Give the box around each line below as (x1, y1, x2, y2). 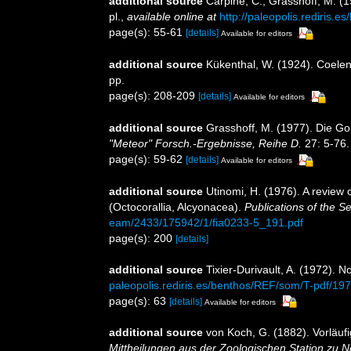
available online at (127, 10, 216, 23)
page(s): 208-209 (109, 89, 198, 102)
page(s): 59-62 (109, 152, 186, 165)
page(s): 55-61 (109, 26, 186, 38)
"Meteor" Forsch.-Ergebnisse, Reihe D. (109, 136, 302, 150)
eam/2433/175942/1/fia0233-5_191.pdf (109, 215, 303, 229)
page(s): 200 (109, 231, 175, 244)
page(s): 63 (109, 294, 169, 307)
